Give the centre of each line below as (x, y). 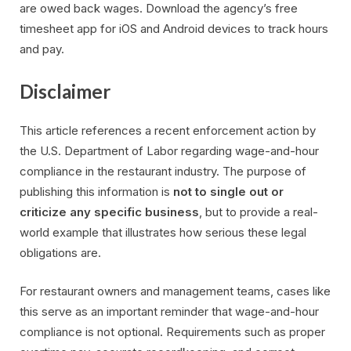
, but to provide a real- (259, 212)
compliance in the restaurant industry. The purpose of (163, 172)
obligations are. (60, 253)
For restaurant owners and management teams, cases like (175, 291)
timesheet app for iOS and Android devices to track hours (174, 29)
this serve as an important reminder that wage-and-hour (169, 311)
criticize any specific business (109, 212)
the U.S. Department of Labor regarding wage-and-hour (169, 151)
